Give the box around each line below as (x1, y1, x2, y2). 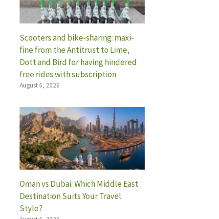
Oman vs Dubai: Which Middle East (20, 178, 138, 189)
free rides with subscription (20, 68, 116, 80)
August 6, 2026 (20, 81, 60, 89)
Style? (20, 202, 43, 214)
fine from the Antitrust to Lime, (20, 44, 130, 55)
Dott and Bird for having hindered (20, 56, 137, 67)
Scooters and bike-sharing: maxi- (20, 32, 134, 43)
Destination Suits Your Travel (20, 190, 121, 201)
